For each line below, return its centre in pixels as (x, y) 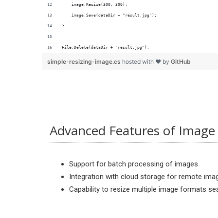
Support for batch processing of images (134, 164)
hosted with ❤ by (146, 62)
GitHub (181, 62)
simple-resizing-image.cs (85, 62)
